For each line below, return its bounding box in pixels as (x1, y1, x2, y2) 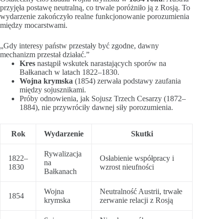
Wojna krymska (20, 77, 73, 86)
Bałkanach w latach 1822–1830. (20, 68, 119, 77)
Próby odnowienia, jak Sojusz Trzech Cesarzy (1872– (20, 94, 186, 103)
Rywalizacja (44, 150, 82, 158)
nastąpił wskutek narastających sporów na (35, 59, 166, 68)
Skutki (131, 130, 153, 138)
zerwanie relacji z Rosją (100, 196, 173, 205)
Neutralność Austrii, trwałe (100, 187, 182, 196)
